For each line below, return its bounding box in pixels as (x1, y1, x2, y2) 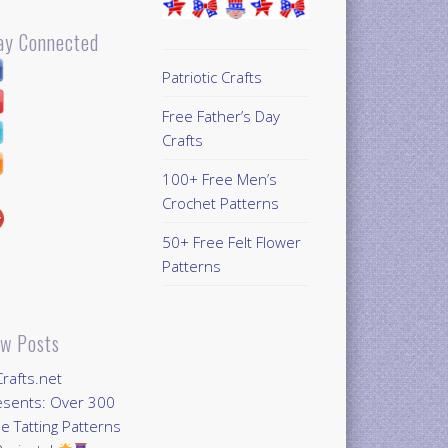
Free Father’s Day (161, 105, 280, 126)
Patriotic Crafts (161, 66, 262, 87)
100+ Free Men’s (161, 168, 277, 189)
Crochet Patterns (161, 192, 279, 213)
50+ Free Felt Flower (161, 231, 301, 252)
